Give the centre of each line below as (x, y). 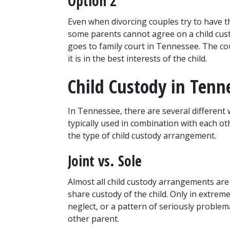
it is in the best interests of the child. (137, 59)
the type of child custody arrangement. (142, 136)
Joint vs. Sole (105, 161)
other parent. (93, 219)
